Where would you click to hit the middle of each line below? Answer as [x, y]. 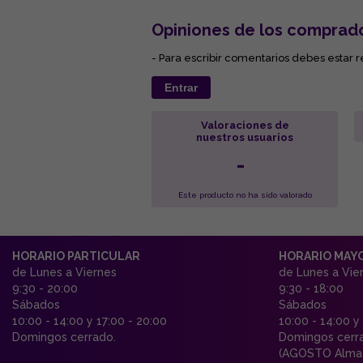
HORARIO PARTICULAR [76, 256]
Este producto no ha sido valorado [245, 195]
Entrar [181, 88]
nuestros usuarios [245, 137]
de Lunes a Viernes [64, 272]
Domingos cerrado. [64, 337]
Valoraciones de [245, 125]
